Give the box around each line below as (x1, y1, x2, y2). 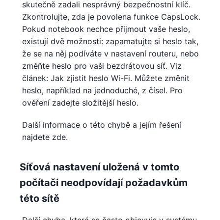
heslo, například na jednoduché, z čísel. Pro (22, 85, 183, 95)
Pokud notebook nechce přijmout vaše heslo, (22, 24, 190, 34)
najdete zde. (22, 132, 68, 142)
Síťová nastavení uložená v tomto (20, 161, 179, 173)
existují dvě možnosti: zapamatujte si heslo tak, (22, 36, 198, 46)
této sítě (20, 192, 59, 204)
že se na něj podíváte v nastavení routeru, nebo (22, 48, 199, 58)
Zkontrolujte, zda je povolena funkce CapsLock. (22, 11, 200, 22)
